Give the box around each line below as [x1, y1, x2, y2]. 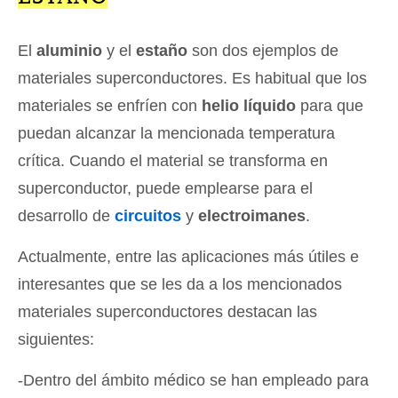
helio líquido [202, 96, 296, 115]
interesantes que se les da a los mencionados [18, 275, 342, 293]
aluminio [36, 41, 102, 60]
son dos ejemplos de [187, 41, 338, 60]
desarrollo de [18, 206, 115, 225]
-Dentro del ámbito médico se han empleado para [18, 370, 369, 389]
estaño [136, 41, 187, 60]
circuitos [115, 206, 181, 225]
